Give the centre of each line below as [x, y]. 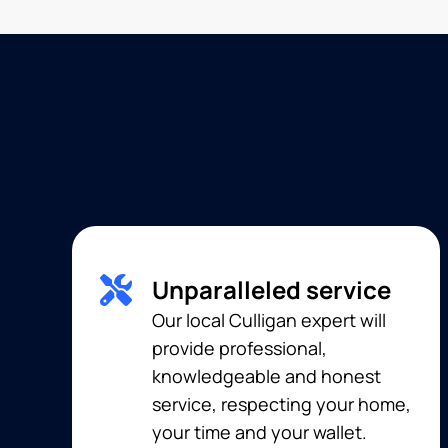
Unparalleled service [271, 289]
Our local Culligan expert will [269, 320]
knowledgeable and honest [266, 376]
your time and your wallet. [259, 432]
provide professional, [239, 348]
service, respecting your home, [281, 404]
